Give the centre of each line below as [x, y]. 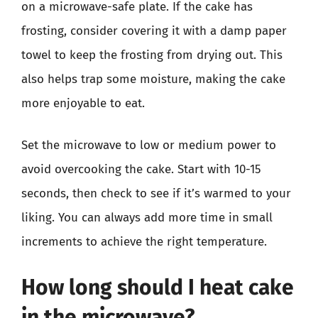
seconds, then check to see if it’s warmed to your [156, 193]
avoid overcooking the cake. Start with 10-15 [141, 169]
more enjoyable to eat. [83, 103]
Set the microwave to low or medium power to [149, 145]
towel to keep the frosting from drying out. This [152, 55]
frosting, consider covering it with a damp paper [154, 31]
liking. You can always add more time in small [147, 218]
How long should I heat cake [158, 287]
